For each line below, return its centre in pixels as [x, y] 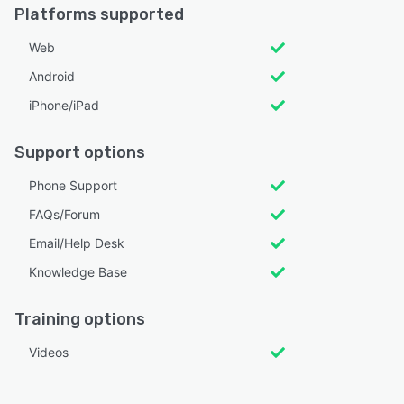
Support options [80, 153]
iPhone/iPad [64, 106]
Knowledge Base [78, 272]
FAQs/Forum [64, 215]
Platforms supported [99, 15]
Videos [49, 353]
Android [52, 77]
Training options [80, 320]
